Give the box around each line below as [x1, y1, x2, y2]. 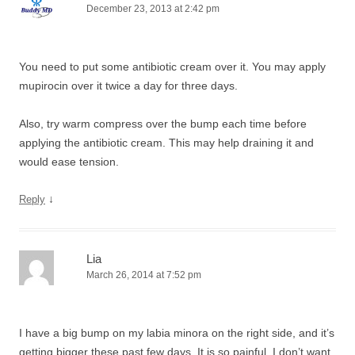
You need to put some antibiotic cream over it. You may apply [19, 60, 326, 73]
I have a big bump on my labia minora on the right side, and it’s [19, 326, 334, 339]
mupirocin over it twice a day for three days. [19, 79, 238, 92]
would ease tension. [19, 155, 119, 168]
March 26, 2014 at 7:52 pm [86, 269, 201, 281]
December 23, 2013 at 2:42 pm [86, 3, 219, 14]
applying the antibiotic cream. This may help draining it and [19, 136, 314, 149]
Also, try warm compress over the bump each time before [19, 117, 307, 130]
